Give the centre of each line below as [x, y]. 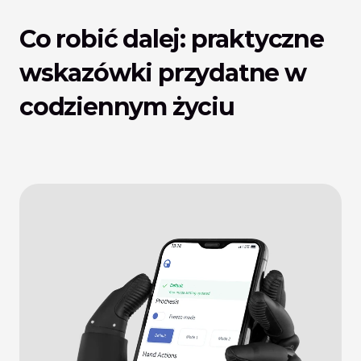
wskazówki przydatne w [163, 73]
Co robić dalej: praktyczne [172, 39]
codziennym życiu [127, 107]
